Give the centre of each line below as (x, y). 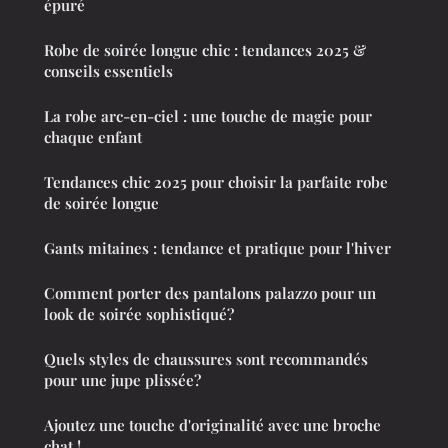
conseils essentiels (108, 71)
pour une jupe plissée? (122, 380)
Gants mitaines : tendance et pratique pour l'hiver (217, 248)
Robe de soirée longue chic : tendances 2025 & (205, 50)
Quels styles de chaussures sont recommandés (206, 359)
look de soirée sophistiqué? (139, 314)
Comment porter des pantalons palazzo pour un (210, 293)
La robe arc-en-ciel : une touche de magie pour (208, 116)
